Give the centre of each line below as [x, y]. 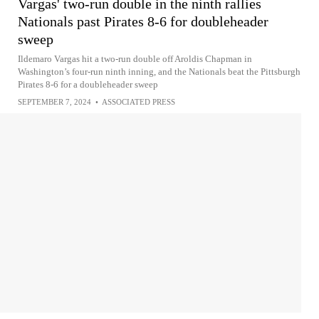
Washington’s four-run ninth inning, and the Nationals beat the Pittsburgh [159, 72]
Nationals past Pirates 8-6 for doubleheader [143, 21]
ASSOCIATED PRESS [138, 102]
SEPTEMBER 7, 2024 [54, 102]
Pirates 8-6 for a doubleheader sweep [88, 84]
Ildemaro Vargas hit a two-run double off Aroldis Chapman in [135, 59]
